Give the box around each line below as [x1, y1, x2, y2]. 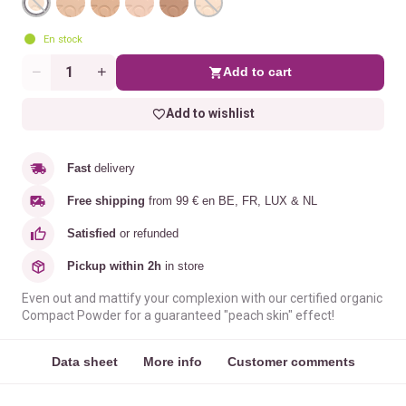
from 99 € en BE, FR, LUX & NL [145, 193, 317, 208]
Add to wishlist [166, 106, 255, 121]
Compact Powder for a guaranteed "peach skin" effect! [22, 307, 334, 323]
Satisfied [67, 226, 116, 240]
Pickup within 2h [67, 258, 165, 273]
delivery [91, 160, 135, 175]
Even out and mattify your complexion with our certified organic [22, 290, 382, 305]
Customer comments [227, 353, 355, 369]
